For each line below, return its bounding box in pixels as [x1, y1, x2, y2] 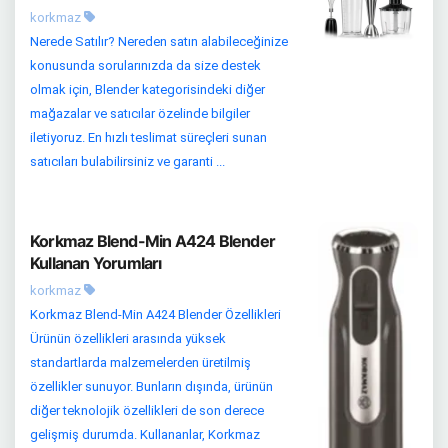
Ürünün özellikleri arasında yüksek [30, 331, 226, 346]
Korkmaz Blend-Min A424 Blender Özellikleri [30, 307, 281, 322]
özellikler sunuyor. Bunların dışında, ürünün [30, 379, 273, 394]
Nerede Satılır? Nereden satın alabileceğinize [30, 34, 288, 49]
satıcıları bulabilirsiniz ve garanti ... [30, 154, 225, 169]
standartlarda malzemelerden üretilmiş [30, 355, 251, 370]
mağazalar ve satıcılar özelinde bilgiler [30, 106, 250, 121]
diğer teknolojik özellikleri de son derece [30, 403, 264, 418]
